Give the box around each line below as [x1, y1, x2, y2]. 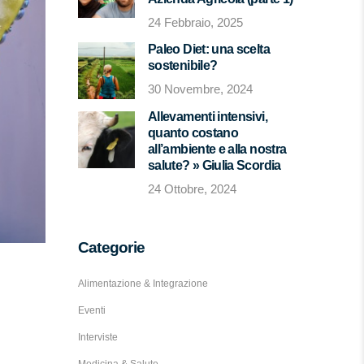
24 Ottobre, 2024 [148, 182, 236, 196]
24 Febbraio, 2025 [148, 15, 243, 29]
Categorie [78, 239, 145, 256]
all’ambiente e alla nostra [148, 142, 287, 156]
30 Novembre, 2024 [148, 82, 253, 96]
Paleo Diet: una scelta [148, 42, 270, 56]
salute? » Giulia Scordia [148, 158, 281, 172]
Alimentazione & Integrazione [78, 278, 208, 289]
